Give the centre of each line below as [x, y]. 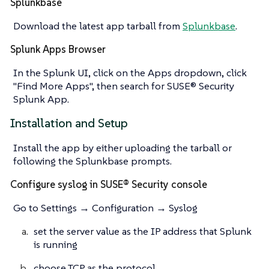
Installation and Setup [69, 124]
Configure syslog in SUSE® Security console [109, 185]
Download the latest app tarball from [98, 26]
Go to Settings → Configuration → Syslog [105, 208]
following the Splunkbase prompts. [92, 161]
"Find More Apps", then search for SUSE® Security [124, 86]
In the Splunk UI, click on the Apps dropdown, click [130, 73]
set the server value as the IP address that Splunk [143, 231]
